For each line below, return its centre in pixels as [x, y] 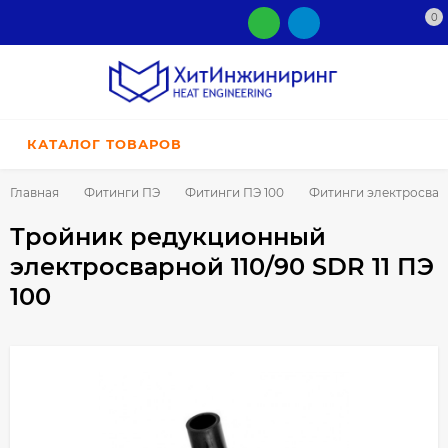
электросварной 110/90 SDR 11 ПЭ [222, 267]
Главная [34, 193]
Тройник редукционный [168, 237]
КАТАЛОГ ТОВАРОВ [104, 144]
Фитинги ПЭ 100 [234, 193]
